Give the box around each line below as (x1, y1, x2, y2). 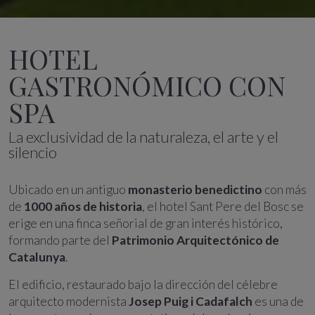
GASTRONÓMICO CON (8, 67, 285, 103)
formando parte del (8, 233, 112, 247)
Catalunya (8, 250, 65, 264)
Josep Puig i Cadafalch (129, 294, 252, 309)
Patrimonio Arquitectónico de (112, 233, 279, 247)
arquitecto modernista (8, 294, 129, 309)
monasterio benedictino (128, 182, 262, 197)
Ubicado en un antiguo (8, 182, 128, 197)
